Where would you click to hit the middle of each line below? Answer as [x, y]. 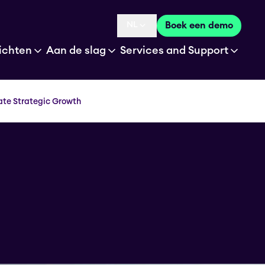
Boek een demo [199, 25]
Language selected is [173, 31]
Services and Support [174, 50]
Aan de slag [76, 50]
